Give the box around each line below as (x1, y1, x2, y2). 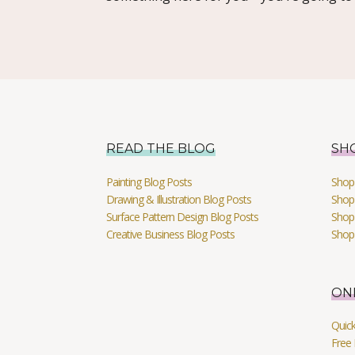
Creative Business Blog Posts (106, 227, 235, 242)
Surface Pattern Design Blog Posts (106, 209, 259, 224)
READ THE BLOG (106, 141, 216, 157)
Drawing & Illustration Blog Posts (106, 192, 252, 207)
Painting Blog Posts (106, 174, 193, 189)
